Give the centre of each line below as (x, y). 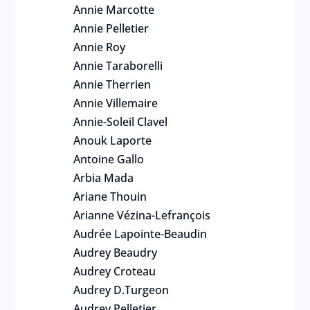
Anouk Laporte (113, 140)
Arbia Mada (104, 178)
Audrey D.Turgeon (121, 290)
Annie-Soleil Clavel (121, 122)
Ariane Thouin (110, 197)
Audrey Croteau (115, 271)
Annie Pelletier (111, 28)
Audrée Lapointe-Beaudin (140, 234)
